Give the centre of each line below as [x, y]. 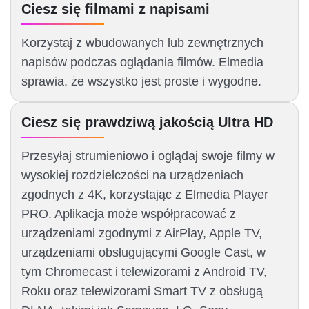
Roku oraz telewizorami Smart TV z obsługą [142, 291]
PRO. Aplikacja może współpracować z [129, 214]
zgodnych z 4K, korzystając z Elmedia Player [145, 195]
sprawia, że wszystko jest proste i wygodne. [141, 82]
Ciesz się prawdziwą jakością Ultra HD [147, 122]
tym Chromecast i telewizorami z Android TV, [144, 272]
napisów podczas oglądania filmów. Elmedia [142, 62]
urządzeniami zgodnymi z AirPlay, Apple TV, [142, 233]
